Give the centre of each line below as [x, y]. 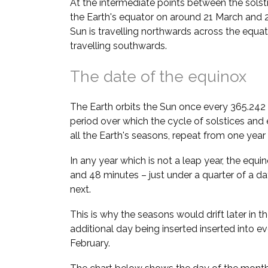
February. [90, 243]
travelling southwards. [118, 46]
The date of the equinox [158, 77]
